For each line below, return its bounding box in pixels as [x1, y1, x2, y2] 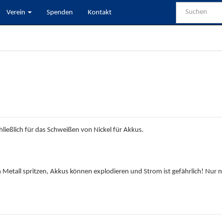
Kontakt [87, 8, 111, 16]
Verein [6, 8, 27, 16]
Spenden [46, 8, 73, 16]
